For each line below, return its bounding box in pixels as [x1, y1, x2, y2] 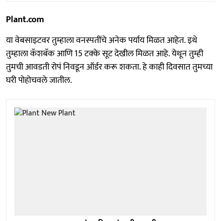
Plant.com [6, 12, 44, 27]
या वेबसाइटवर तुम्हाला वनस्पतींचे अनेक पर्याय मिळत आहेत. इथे [6, 33, 197, 48]
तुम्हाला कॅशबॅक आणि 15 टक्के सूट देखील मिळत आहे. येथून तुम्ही [6, 46, 203, 61]
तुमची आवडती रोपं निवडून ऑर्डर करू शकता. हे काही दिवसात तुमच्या [6, 59, 213, 74]
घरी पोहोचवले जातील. [6, 73, 72, 88]
